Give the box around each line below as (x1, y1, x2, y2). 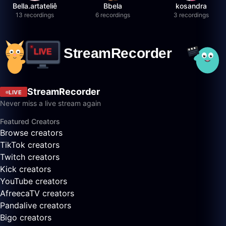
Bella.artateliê (13, 2, 58, 10)
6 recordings (95, 11, 131, 19)
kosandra (175, 2, 207, 10)
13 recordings (16, 11, 54, 19)
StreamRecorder (27, 86, 100, 97)
